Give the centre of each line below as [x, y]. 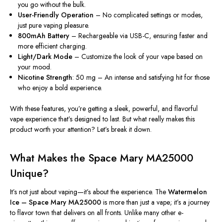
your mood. [35, 67]
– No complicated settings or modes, [148, 15]
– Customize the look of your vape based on [138, 57]
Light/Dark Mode [45, 57]
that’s [65, 119]
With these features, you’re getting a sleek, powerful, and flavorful [104, 109]
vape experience [34, 119]
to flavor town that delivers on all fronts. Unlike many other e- [97, 213]
